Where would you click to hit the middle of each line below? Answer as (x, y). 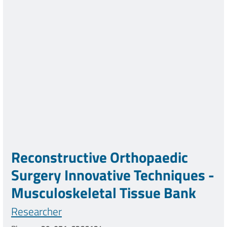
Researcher (36, 211)
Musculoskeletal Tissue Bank (104, 192)
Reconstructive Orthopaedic (100, 157)
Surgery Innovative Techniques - (113, 175)
